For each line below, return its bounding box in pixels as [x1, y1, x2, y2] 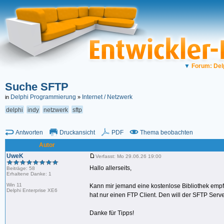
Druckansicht [59, 128, 95, 136]
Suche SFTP [5, 80, 68, 93]
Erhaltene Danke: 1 [6, 171, 51, 176]
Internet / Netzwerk [82, 93, 132, 100]
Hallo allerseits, [89, 164, 131, 171]
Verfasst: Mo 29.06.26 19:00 [95, 153, 161, 159]
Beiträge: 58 [6, 165, 35, 171]
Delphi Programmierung [10, 93, 76, 100]
